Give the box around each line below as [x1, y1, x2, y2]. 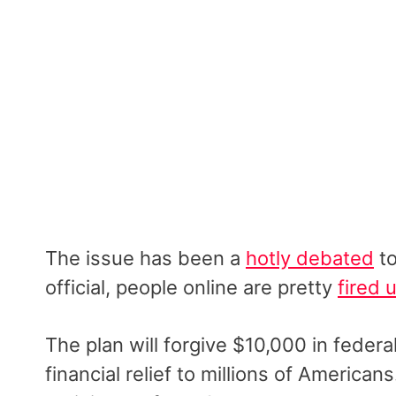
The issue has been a [45, 246, 246, 270]
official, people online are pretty [45, 275, 338, 299]
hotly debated [246, 246, 374, 270]
